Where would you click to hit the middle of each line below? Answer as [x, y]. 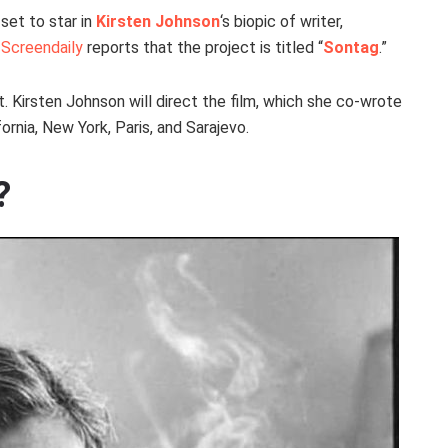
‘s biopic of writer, [281, 22]
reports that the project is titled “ [203, 48]
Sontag [351, 48]
